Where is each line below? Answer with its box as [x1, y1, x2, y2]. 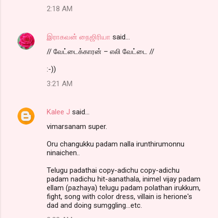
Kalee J [47, 107, 70, 116]
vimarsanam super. [47, 122, 107, 131]
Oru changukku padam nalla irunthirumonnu [47, 139, 184, 148]
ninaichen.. [47, 148, 80, 157]
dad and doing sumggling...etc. [47, 200, 142, 210]
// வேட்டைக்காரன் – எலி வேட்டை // [47, 47, 154, 56]
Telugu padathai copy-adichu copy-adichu [47, 165, 180, 175]
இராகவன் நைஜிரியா [47, 32, 110, 41]
